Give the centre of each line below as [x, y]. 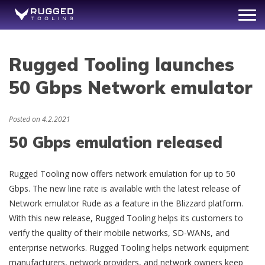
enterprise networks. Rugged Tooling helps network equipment [129, 247]
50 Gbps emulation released [116, 143]
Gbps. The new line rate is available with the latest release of [125, 188]
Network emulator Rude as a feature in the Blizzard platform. [126, 203]
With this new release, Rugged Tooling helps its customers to [126, 218]
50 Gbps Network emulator [131, 88]
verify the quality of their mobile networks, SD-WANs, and [119, 232]
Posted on [25, 119]
